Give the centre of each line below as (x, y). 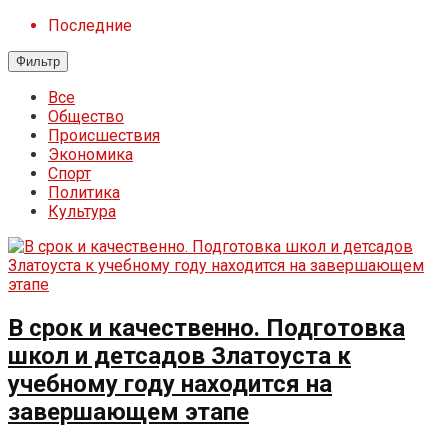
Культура (82, 211)
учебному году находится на (170, 383)
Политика (84, 192)
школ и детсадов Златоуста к (179, 355)
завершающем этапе (128, 411)
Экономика (90, 154)
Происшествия (104, 135)
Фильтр (38, 61)
